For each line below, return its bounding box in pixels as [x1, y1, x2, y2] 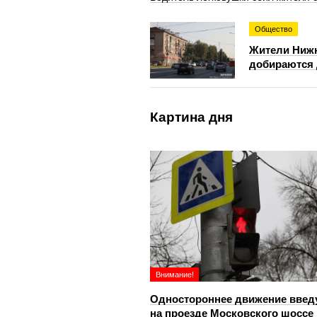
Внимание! [156, 270, 194, 279]
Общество [255, 25, 292, 33]
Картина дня [150, 110, 233, 125]
